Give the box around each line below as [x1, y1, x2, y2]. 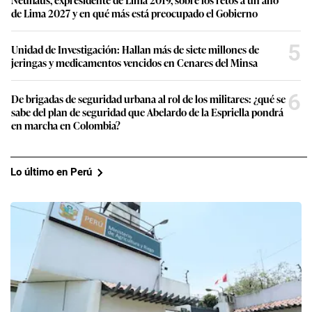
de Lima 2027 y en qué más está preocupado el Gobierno [11, 5, 258, 20]
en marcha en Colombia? [11, 117, 120, 132]
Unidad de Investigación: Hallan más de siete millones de [11, 41, 259, 56]
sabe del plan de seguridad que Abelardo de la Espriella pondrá [11, 104, 283, 119]
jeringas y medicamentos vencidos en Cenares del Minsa [11, 54, 258, 70]
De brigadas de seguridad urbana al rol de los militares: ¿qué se [11, 91, 286, 106]
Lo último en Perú [10, 166, 92, 179]
